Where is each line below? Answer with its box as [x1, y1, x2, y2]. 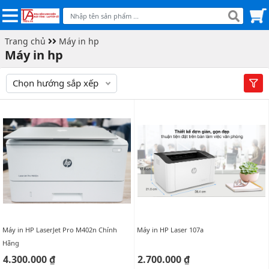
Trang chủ [5, 35, 46, 47]
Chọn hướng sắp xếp [13, 77, 98, 89]
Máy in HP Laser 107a [137, 225, 204, 234]
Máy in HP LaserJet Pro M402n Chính [2, 225, 117, 234]
